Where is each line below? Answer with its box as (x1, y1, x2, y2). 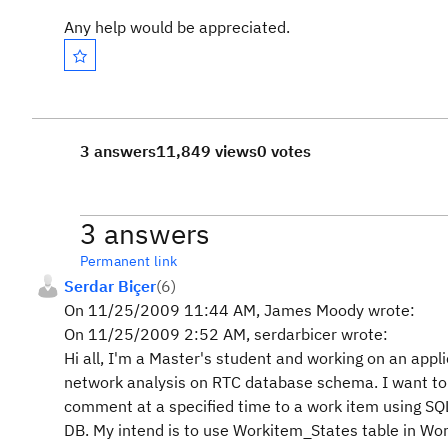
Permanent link (80, 252, 178, 270)
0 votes (257, 141, 311, 161)
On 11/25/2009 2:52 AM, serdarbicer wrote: (64, 324, 388, 344)
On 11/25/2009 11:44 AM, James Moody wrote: (64, 300, 415, 320)
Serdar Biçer (64, 276, 156, 296)
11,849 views (156, 141, 257, 161)
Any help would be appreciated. (64, 17, 290, 37)
